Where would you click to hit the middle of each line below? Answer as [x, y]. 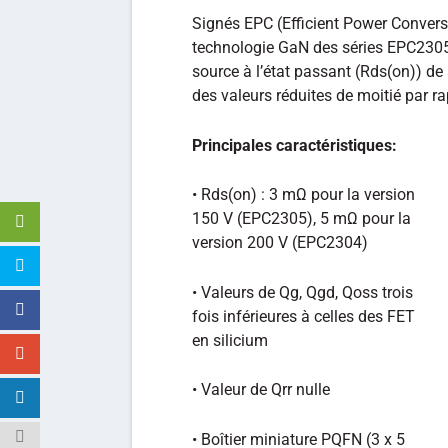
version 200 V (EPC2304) [280, 243]
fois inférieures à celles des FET [303, 316]
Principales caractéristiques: [294, 145]
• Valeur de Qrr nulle [261, 390]
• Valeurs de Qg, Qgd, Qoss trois [302, 292]
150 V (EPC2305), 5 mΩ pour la [301, 219]
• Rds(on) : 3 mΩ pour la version [303, 195]
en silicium [230, 340]
